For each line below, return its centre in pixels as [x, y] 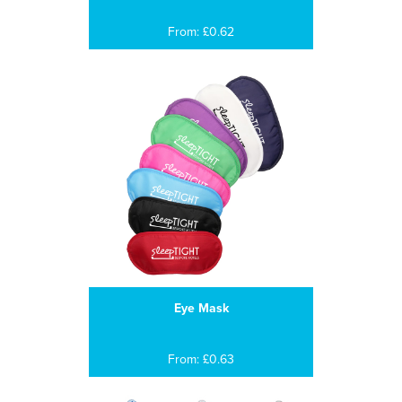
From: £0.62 [201, 32]
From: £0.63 [201, 359]
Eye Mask [201, 308]
